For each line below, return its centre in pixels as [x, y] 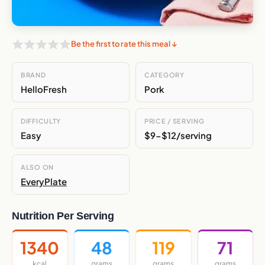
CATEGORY [164, 75]
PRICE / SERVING [174, 121]
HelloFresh [44, 89]
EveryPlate [44, 182]
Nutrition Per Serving [63, 216]
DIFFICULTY [41, 121]
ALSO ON [37, 167]
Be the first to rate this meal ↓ [124, 44]
